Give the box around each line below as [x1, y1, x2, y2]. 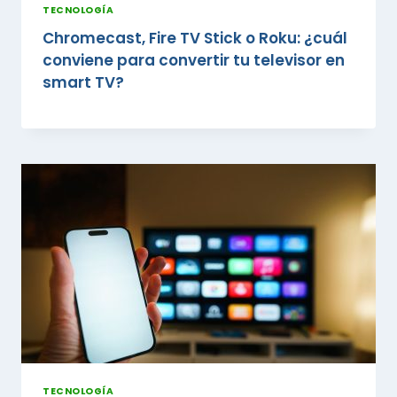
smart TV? [43, 71, 124, 93]
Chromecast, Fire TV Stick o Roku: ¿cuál [43, 27, 347, 49]
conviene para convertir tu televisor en [43, 49, 345, 71]
